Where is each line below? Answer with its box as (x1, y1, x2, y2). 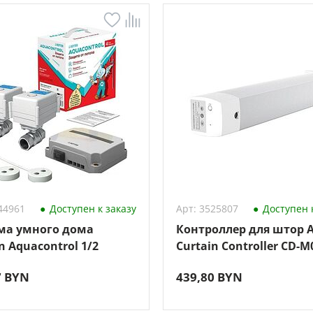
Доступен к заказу (46, 202, 136, 215)
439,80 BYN (175, 269, 242, 285)
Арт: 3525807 (175, 202, 238, 215)
